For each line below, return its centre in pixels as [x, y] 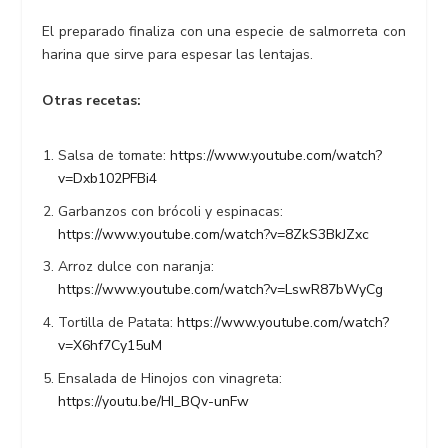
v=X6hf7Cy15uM [110, 346]
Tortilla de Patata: [118, 323]
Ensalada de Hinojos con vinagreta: [170, 379]
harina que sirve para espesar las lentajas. [178, 55]
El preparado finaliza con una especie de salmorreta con [224, 32]
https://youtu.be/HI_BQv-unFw [154, 402]
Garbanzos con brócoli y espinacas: [171, 211]
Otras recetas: [92, 100]
